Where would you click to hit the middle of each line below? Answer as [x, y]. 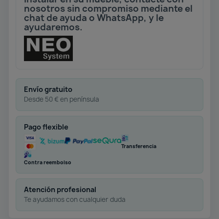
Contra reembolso [48, 162]
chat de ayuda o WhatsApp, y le [94, 18]
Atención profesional [60, 189]
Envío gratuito [48, 89]
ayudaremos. [53, 27]
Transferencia [139, 146]
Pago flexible [46, 127]
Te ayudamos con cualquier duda [75, 199]
